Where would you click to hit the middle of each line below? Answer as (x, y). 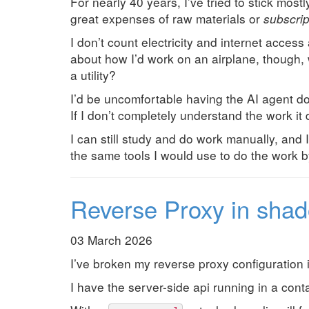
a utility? (93, 75)
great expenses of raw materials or (167, 18)
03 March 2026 (111, 240)
